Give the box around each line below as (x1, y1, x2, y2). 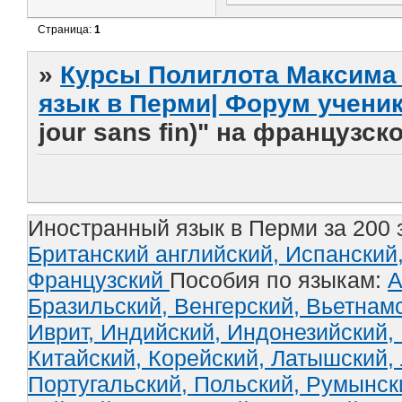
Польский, (194, 371, 306, 398)
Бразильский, (28, 293, 174, 319)
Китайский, (28, 345, 148, 371)
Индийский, (100, 319, 227, 345)
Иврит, (28, 319, 100, 345)
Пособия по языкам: (170, 267, 388, 293)
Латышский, (271, 345, 400, 371)
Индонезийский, (227, 319, 400, 345)
